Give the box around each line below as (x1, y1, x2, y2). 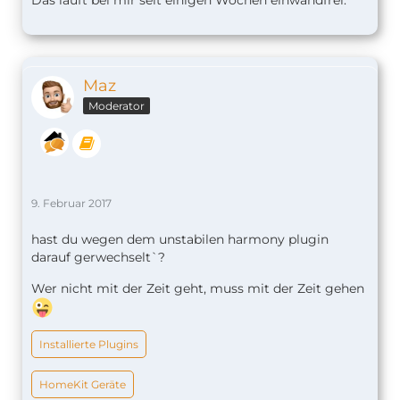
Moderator (88, 99, 145, 113)
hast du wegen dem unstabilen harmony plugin (31, 231, 329, 248)
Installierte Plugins (39, 337, 138, 352)
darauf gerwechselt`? (31, 249, 165, 266)
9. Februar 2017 (31, 196, 112, 211)
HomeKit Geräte (39, 378, 126, 392)
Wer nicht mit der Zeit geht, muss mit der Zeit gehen (31, 280, 364, 297)
